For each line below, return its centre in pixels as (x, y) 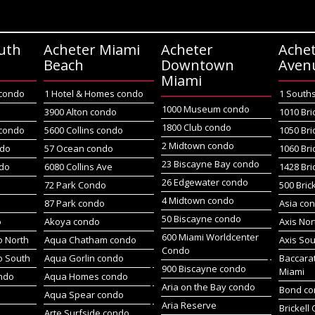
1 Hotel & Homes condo (94, 94)
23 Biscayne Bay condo (210, 164)
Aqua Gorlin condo (84, 258)
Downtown (197, 65)
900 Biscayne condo (204, 269)
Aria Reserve (189, 305)
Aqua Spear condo (84, 295)
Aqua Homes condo (86, 276)
